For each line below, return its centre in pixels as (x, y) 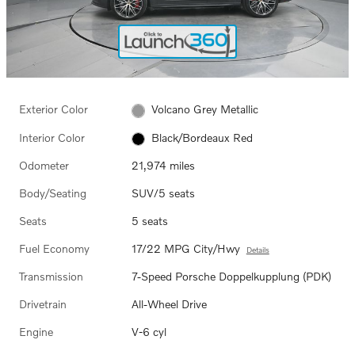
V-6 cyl (148, 332)
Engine (36, 332)
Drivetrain (43, 304)
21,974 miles (163, 166)
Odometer (44, 166)
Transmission (51, 277)
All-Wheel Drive (169, 304)
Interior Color (52, 137)
